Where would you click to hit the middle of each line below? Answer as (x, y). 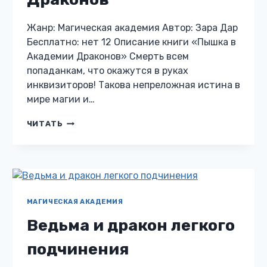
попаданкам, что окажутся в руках (107, 71)
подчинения (77, 249)
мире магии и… (60, 99)
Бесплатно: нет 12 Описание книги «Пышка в (131, 42)
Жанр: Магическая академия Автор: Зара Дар (132, 28)
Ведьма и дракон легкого (131, 226)
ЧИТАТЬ (45, 124)
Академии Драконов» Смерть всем (108, 56)
